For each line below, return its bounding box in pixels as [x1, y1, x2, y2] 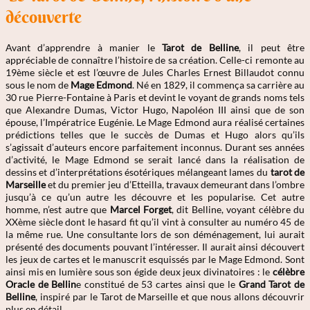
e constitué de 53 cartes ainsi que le [76, 277, 239, 290]
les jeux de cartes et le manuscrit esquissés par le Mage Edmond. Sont [6, 253, 304, 265]
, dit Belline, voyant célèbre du [172, 203, 304, 215]
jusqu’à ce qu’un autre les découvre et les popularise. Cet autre [6, 190, 304, 203]
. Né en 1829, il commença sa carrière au [132, 78, 304, 91]
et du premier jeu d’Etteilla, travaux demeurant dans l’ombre [46, 178, 304, 190]
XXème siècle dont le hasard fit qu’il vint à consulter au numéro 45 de [6, 215, 304, 228]
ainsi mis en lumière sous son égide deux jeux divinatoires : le [6, 265, 273, 277]
